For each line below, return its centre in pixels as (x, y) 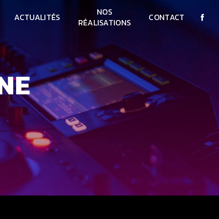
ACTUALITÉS (37, 17)
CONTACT (167, 17)
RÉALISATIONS (105, 22)
